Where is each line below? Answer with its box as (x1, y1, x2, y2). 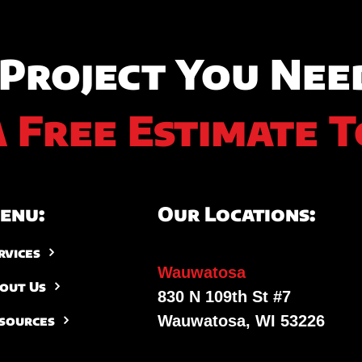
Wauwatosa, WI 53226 (157, 312, 325, 330)
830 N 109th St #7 (157, 288, 291, 306)
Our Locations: (157, 201, 315, 226)
